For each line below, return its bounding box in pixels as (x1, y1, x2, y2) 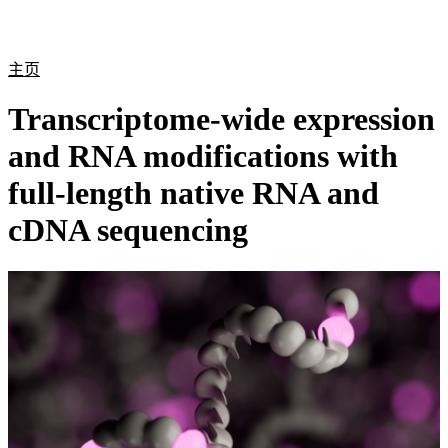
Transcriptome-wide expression (8, 101, 435, 138)
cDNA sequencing (8, 212, 248, 249)
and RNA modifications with (8, 138, 398, 175)
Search (323, 29, 374, 47)
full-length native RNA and (8, 175, 379, 212)
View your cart (339, 29, 433, 47)
